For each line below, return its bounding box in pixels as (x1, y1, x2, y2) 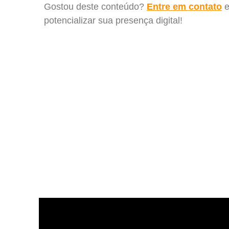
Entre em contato (147, 2, 222, 12)
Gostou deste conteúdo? (44, 2, 147, 12)
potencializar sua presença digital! (44, 15, 182, 26)
